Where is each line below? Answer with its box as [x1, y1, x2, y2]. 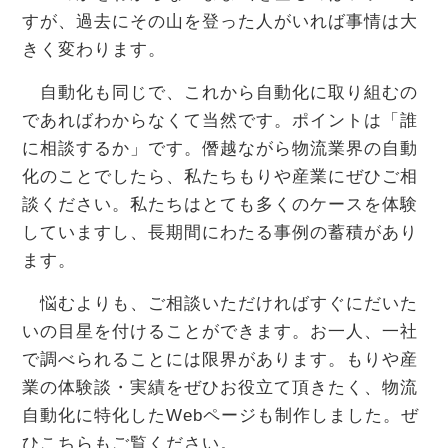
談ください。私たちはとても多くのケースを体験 [22, 195, 418, 215]
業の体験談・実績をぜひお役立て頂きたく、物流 [22, 378, 418, 398]
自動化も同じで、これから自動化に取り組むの [22, 83, 418, 103]
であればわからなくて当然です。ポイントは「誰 [22, 111, 418, 131]
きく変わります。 [22, 40, 166, 60]
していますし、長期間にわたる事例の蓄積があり [22, 223, 418, 243]
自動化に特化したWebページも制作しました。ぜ [22, 406, 419, 426]
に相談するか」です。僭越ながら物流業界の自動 [22, 139, 418, 159]
